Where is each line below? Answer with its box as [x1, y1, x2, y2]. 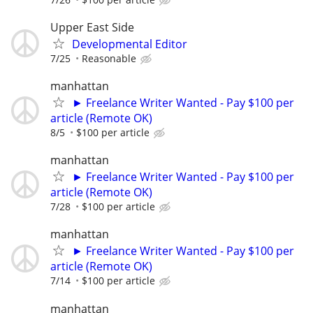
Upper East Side [50, 19, 134, 35]
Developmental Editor [72, 36, 187, 52]
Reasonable [82, 51, 136, 65]
